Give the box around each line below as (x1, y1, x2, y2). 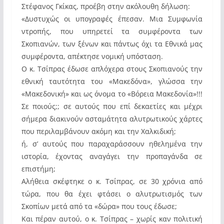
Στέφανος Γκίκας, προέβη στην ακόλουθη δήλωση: (21, 1, 190, 11)
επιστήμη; (21, 163, 57, 173)
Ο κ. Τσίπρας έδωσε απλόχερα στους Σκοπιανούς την (21, 63, 203, 73)
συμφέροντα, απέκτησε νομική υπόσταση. (21, 51, 163, 61)
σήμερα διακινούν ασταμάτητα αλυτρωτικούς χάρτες (21, 113, 203, 123)
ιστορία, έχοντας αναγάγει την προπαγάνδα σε (21, 151, 203, 161)
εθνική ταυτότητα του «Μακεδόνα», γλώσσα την (21, 76, 203, 86)
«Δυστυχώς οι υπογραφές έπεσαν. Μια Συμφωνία (21, 13, 203, 23)
